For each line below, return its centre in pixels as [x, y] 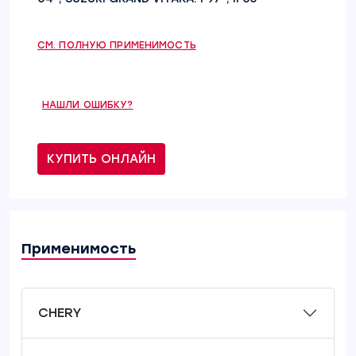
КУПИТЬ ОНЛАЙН [101, 159]
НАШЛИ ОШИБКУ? [88, 105]
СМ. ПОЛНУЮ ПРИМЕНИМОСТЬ [117, 45]
